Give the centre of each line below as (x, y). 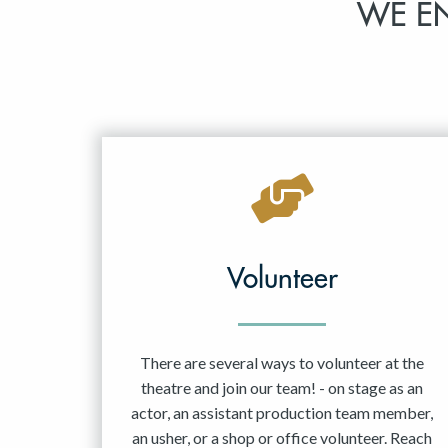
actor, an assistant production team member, (282, 413)
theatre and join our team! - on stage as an (282, 388)
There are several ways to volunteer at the (282, 363)
